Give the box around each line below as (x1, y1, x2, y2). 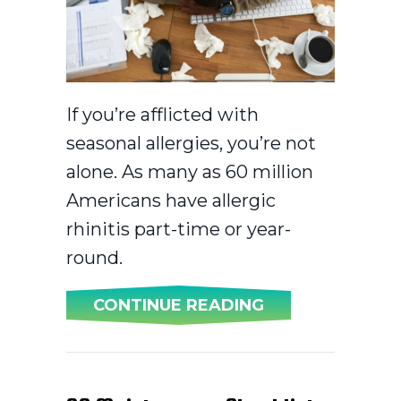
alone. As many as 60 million (66, 160, 313, 183)
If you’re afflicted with (66, 103, 259, 125)
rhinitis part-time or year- (66, 218, 291, 240)
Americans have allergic (66, 189, 276, 211)
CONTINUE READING (93, 294, 264, 315)
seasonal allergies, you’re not (66, 132, 316, 154)
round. (66, 246, 123, 269)
